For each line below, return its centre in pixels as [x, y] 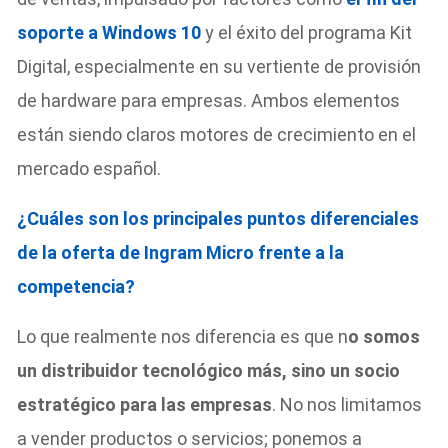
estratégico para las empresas [145, 404]
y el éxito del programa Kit [307, 32]
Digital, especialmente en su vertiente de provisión [219, 66]
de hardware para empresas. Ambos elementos [209, 100]
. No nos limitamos [347, 404]
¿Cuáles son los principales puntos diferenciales [218, 218]
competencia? [76, 286]
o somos [384, 336]
